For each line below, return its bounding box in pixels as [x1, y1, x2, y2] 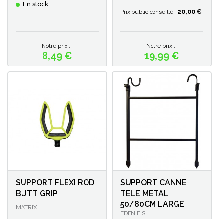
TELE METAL [120, 188, 169, 198]
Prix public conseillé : [120, 8, 176, 15]
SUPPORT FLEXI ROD [16, 177, 94, 187]
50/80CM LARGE [120, 199, 184, 209]
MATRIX [16, 203, 37, 211]
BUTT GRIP [16, 188, 58, 198]
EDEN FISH [120, 209, 150, 217]
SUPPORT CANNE [120, 177, 187, 187]
